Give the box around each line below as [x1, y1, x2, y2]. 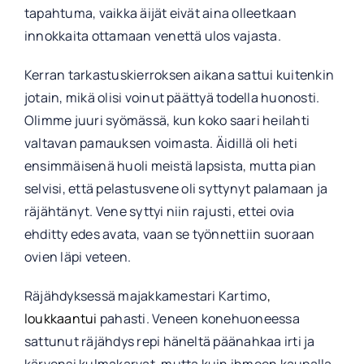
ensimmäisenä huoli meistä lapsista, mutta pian [24, 157, 317, 175]
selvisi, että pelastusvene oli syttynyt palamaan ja [24, 180, 328, 198]
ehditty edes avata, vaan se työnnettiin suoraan [24, 225, 315, 244]
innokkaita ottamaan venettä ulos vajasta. [24, 27, 281, 45]
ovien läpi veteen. [24, 248, 132, 266]
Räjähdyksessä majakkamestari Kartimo [24, 287, 267, 305]
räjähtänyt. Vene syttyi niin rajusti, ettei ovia [24, 202, 295, 221]
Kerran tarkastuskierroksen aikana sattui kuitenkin [24, 66, 334, 84]
